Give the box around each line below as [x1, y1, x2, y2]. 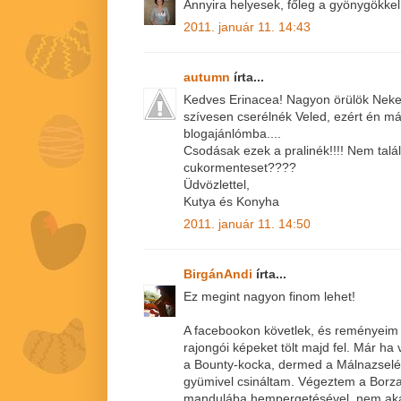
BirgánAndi [183, 266, 256, 281]
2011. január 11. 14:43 [183, 19, 311, 34]
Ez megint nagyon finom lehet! [183, 288, 355, 303]
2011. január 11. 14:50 [183, 216, 311, 231]
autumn [183, 69, 234, 84]
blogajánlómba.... [183, 125, 281, 141]
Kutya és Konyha [183, 193, 279, 209]
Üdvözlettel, [183, 176, 250, 192]
